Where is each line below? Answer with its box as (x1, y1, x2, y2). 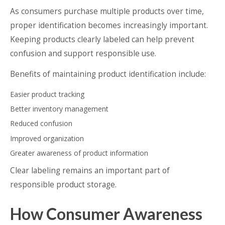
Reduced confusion (10, 119, 72, 129)
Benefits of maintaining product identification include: (10, 68, 206, 79)
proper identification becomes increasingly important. (10, 20, 208, 31)
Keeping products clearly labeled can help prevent (10, 34, 194, 45)
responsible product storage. (10, 179, 117, 190)
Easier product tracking (10, 89, 84, 99)
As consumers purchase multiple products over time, (10, 6, 204, 17)
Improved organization (10, 133, 84, 143)
